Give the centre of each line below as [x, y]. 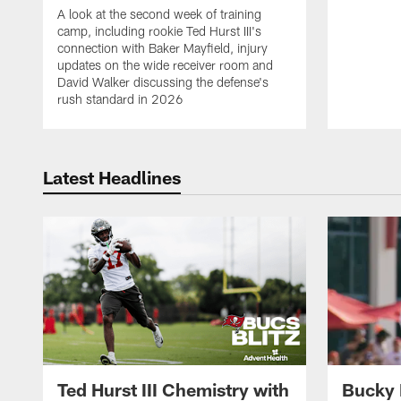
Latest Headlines [112, 178]
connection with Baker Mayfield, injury [162, 48]
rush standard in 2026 [120, 99]
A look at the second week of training [159, 14]
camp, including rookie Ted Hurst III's [159, 31]
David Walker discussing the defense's [163, 82]
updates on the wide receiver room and [165, 65]
